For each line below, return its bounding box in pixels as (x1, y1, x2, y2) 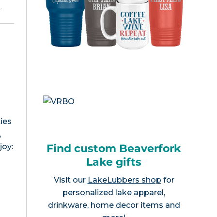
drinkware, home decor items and (47, 200, 180, 210)
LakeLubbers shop (87, 175, 161, 185)
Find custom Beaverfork (46, 141, 181, 155)
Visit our (53, 175, 88, 185)
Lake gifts (86, 155, 141, 169)
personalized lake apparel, (62, 187, 165, 197)
